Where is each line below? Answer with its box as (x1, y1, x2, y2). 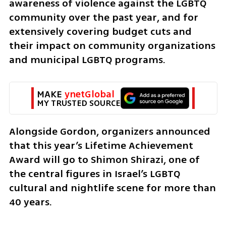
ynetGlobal (65, 87, 115, 101)
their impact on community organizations (9, 38, 215, 53)
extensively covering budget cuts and (9, 24, 192, 39)
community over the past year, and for (9, 10, 198, 25)
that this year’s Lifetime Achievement (9, 138, 193, 153)
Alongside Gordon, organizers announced (9, 124, 210, 139)
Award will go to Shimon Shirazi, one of (9, 152, 200, 167)
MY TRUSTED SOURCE (37, 96, 120, 109)
